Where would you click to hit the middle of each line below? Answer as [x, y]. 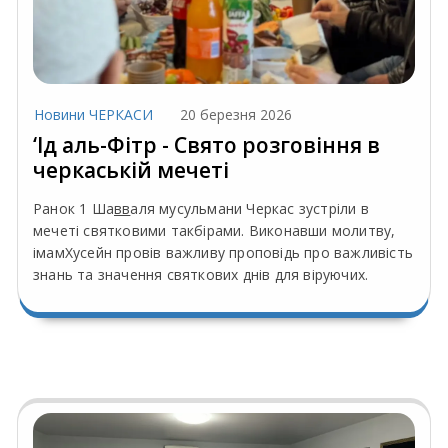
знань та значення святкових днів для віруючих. [201, 274]
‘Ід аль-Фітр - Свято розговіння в [206, 144]
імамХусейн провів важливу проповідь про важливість [223, 252]
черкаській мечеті [131, 169]
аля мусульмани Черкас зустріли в [249, 208]
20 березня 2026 [236, 114]
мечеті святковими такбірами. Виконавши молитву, [214, 230]
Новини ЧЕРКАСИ [93, 114]
